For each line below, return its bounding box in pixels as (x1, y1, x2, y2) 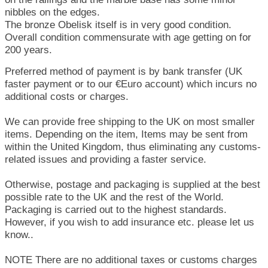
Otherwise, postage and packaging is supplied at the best (5, 179, 260, 190)
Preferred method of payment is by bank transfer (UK (5, 66, 242, 77)
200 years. (5, 44, 52, 56)
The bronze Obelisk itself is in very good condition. (5, 19, 232, 31)
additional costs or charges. (5, 91, 129, 102)
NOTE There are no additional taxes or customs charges (5, 254, 257, 266)
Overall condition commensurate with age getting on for (5, 32, 251, 43)
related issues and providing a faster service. (5, 154, 206, 165)
